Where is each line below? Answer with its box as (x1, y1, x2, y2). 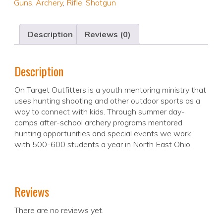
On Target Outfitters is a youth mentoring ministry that (14, 85, 206, 95)
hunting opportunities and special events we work (14, 128, 191, 139)
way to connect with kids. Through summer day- (14, 107, 185, 117)
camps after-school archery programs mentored (14, 117, 182, 128)
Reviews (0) (85, 29, 131, 40)
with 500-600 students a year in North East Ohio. (14, 139, 192, 150)
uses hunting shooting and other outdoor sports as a (14, 96, 200, 106)
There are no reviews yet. (14, 205, 104, 216)
